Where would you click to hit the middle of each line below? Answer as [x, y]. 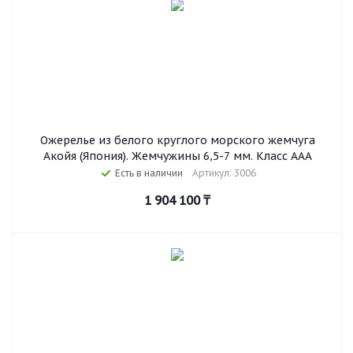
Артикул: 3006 [224, 173]
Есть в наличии [149, 173]
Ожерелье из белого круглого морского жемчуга [177, 140]
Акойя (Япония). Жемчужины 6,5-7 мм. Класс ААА [177, 156]
